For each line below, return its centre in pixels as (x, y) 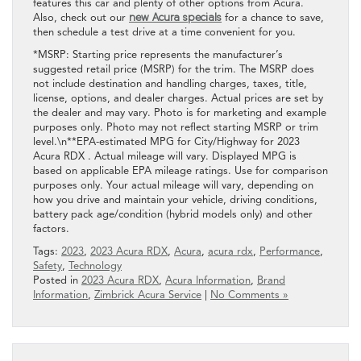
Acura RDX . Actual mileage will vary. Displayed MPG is (165, 156)
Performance (290, 251)
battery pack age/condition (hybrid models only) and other (173, 214)
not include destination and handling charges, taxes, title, (170, 83)
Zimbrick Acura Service (148, 295)
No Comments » (249, 295)
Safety (48, 266)
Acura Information (208, 280)
